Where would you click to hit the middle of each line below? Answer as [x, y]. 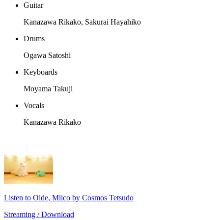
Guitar [33, 5]
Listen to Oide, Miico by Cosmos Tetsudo [69, 198]
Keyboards [41, 72]
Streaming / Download [39, 215]
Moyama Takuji [48, 89]
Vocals [34, 106]
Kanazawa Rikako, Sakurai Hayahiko [82, 22]
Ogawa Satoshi [47, 55]
